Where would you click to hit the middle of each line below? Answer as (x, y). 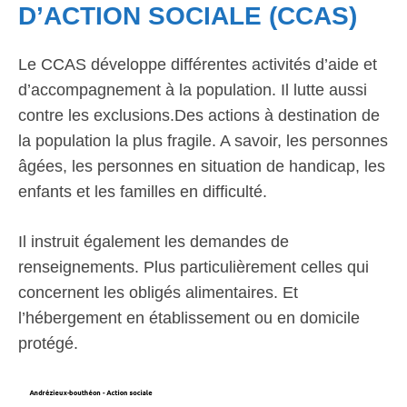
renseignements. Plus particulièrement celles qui (194, 267)
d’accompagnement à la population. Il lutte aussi (193, 90)
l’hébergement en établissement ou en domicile (189, 318)
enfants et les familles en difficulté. (143, 192)
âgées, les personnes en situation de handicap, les (202, 166)
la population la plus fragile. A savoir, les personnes (203, 141)
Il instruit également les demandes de (154, 242)
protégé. (48, 343)
